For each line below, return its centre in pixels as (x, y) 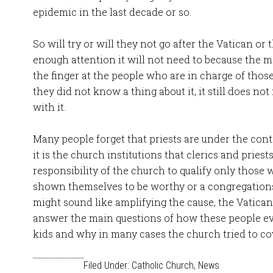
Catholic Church (163, 265)
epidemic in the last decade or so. (112, 12)
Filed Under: (108, 265)
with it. (49, 107)
